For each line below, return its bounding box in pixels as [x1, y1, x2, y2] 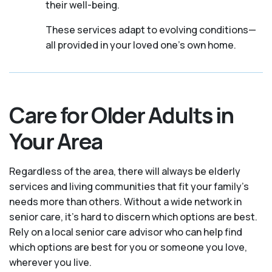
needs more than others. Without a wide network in [9, 194, 242, 208]
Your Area [9, 126, 103, 156]
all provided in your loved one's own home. [46, 38, 236, 52]
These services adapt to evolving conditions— [46, 22, 256, 36]
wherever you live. [9, 255, 92, 269]
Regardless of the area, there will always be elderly [9, 164, 240, 178]
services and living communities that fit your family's [9, 179, 249, 193]
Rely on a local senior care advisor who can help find [9, 225, 242, 239]
